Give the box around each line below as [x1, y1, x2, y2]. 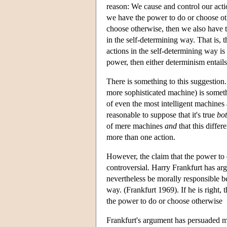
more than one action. [106, 132, 175, 141]
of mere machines [106, 121, 165, 130]
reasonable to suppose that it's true [106, 110, 217, 119]
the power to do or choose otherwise [106, 196, 222, 205]
